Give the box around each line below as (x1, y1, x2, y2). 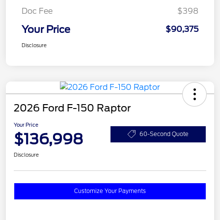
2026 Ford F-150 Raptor (14, 102, 131, 114)
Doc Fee (22, 6, 53, 16)
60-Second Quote (139, 130, 189, 137)
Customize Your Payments (74, 188, 146, 195)
